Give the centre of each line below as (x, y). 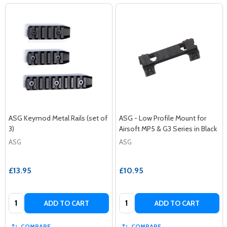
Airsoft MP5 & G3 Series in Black (168, 128)
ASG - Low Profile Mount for (163, 118)
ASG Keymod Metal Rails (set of (58, 118)
